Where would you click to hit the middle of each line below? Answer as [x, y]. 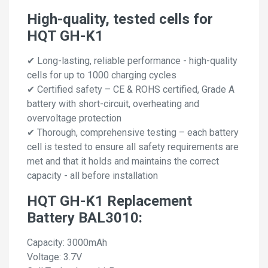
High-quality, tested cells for [120, 19]
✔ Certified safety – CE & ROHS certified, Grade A [131, 90]
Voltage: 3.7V [54, 257]
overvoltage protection [74, 118]
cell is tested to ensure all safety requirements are [133, 147]
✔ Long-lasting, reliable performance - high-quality [132, 61]
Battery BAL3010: [85, 218]
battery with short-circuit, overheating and [113, 104]
